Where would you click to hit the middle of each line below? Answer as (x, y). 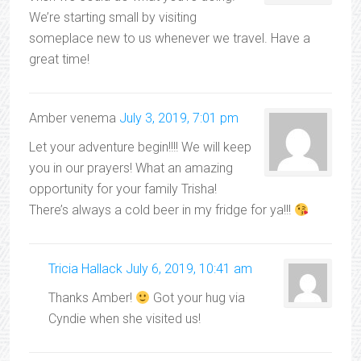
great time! (59, 59)
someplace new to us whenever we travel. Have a (170, 38)
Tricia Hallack (85, 269)
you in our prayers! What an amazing (131, 168)
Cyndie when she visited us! (124, 319)
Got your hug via (198, 298)
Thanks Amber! (92, 298)
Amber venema (73, 118)
